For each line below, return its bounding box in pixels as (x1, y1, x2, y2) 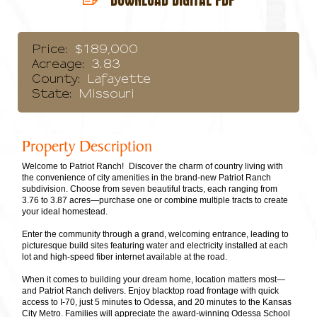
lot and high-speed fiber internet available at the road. (22, 252, 227, 263)
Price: (32, 44, 67, 56)
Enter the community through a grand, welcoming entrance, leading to (22, 229, 289, 240)
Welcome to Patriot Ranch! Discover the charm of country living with (22, 161, 283, 172)
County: (32, 74, 80, 86)
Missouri (79, 88, 134, 100)
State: (32, 88, 71, 100)
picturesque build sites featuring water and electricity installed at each (22, 241, 288, 251)
